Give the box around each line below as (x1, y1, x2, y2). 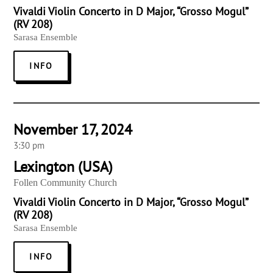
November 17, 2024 (13, 120, 133, 140)
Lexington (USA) (13, 157, 113, 177)
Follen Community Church (13, 177, 118, 188)
